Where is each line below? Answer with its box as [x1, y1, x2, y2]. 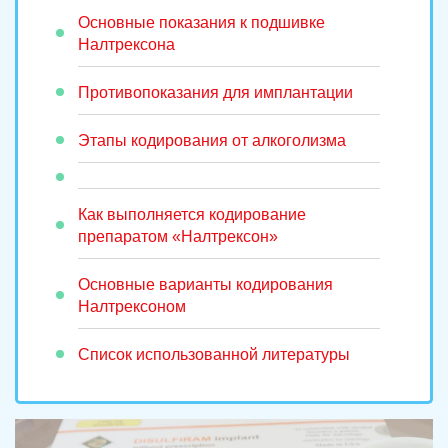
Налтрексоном [78, 298, 186, 316]
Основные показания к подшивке [78, 14, 325, 32]
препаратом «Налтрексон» [78, 228, 278, 246]
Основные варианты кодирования [78, 276, 333, 294]
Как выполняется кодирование [78, 206, 306, 224]
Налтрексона [78, 36, 175, 54]
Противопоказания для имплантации [78, 84, 353, 102]
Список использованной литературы [78, 346, 350, 364]
